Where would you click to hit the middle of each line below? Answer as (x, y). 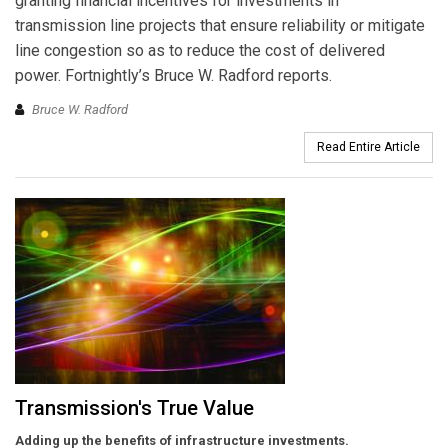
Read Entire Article (368, 146)
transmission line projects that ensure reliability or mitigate (220, 26)
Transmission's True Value (134, 407)
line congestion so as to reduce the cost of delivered (200, 51)
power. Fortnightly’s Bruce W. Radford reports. (173, 76)
